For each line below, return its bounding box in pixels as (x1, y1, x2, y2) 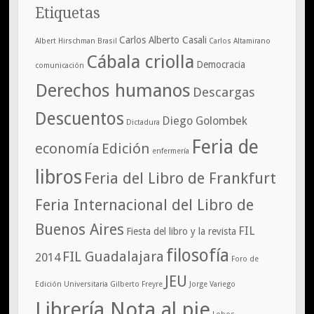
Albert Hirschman (34, 36, 95, 46)
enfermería (151, 146, 189, 156)
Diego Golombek (161, 114, 247, 128)
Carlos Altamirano (208, 36, 271, 46)
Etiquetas (34, 4, 100, 22)
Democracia (196, 58, 245, 70)
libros (34, 165, 82, 189)
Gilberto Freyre (109, 279, 163, 289)
